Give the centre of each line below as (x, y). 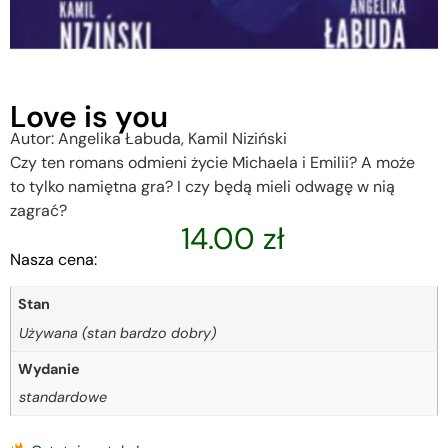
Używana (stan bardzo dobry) (117, 332)
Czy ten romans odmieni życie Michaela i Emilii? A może (212, 163)
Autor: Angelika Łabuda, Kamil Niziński (148, 139)
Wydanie (49, 368)
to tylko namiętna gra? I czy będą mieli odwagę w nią (202, 187)
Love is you (89, 117)
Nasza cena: (53, 259)
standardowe (63, 397)
